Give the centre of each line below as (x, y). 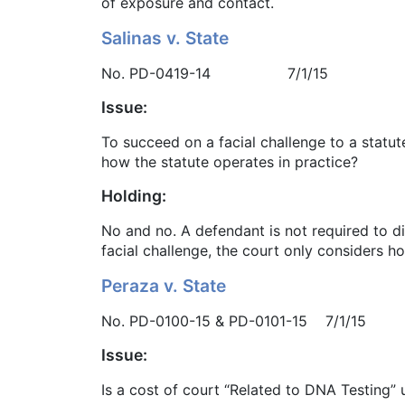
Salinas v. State (165, 38)
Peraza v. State (164, 286)
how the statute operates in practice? (230, 162)
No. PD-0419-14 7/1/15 (215, 74)
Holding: (134, 196)
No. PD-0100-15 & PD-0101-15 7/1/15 (234, 321)
